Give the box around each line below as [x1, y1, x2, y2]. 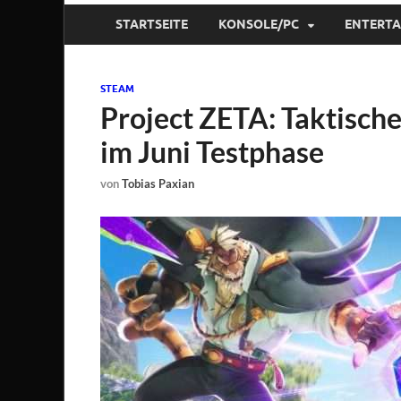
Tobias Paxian [122, 176, 194, 192]
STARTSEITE [115, 17, 188, 32]
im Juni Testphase [100, 133, 324, 169]
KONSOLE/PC [218, 17, 299, 32]
